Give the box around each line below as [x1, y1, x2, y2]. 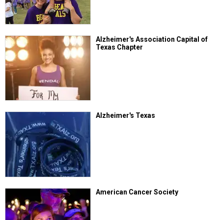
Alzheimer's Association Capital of [96, 35, 208, 43]
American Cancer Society [96, 188, 179, 196]
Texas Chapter [96, 43, 143, 51]
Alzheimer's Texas [96, 111, 156, 120]
